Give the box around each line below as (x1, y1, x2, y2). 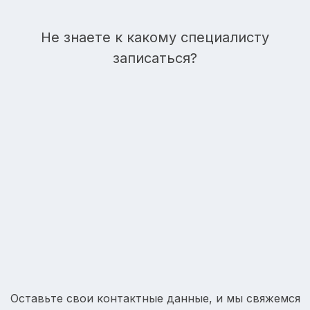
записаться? (113, 50, 197, 67)
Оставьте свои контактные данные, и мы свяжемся (10, 291, 300, 306)
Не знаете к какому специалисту (41, 29, 269, 46)
